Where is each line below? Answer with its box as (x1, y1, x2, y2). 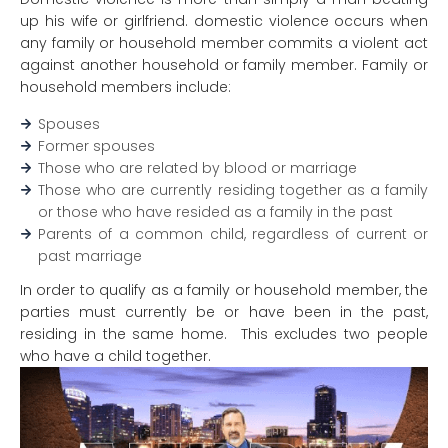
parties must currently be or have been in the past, (20, 302, 428, 322)
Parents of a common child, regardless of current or (38, 224, 428, 244)
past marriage (38, 246, 142, 266)
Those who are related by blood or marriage (38, 158, 357, 178)
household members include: (20, 77, 231, 97)
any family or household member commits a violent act (20, 33, 428, 53)
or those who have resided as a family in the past (38, 202, 393, 222)
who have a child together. (20, 346, 211, 366)
